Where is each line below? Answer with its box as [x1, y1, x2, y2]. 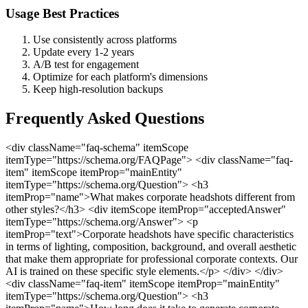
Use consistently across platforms [33, 34, 177, 46]
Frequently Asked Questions [5, 109, 204, 128]
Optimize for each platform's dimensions [33, 71, 208, 83]
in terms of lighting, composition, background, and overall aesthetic [5, 241, 296, 253]
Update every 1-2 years [33, 46, 134, 58]
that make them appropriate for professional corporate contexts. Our [5, 253, 298, 265]
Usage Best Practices [5, 5, 119, 21]
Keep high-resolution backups [33, 83, 163, 96]
